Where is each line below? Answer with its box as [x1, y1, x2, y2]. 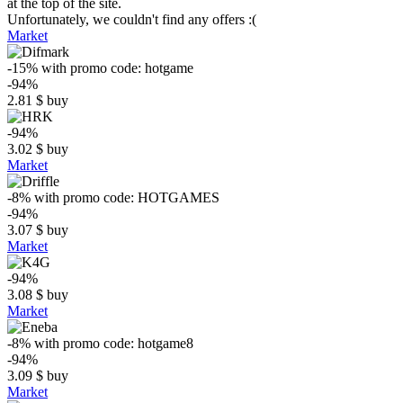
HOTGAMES [138, 190, 219, 205]
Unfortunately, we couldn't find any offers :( [7, 12, 256, 27]
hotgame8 [138, 336, 193, 351]
